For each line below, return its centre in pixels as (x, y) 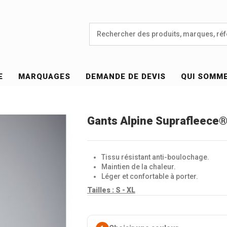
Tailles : (101, 190)
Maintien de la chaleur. (138, 166)
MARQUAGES (45, 77)
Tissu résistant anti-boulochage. (155, 157)
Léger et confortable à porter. (149, 176)
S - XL (125, 190)
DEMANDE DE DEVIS (126, 77)
